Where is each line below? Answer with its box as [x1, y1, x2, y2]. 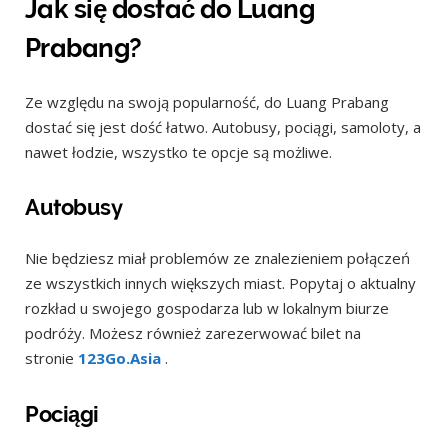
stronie [25, 348, 78, 369]
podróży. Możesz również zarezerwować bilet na [25, 323, 361, 344]
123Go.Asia [78, 348, 161, 369]
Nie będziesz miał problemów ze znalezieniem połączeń [25, 248, 410, 269]
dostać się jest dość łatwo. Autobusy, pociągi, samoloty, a [25, 117, 421, 137]
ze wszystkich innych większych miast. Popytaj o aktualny [25, 273, 416, 294]
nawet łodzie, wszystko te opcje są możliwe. [25, 142, 332, 162]
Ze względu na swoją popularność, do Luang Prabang [25, 92, 389, 112]
